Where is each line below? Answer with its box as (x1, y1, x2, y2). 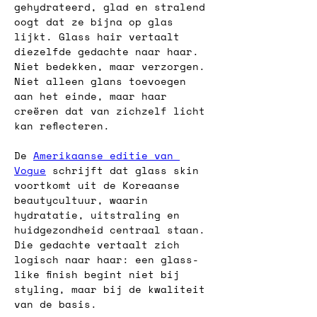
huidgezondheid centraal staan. (14, 222, 212, 237)
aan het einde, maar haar (14, 88, 173, 103)
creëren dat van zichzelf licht (14, 103, 212, 118)
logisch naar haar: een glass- (14, 252, 199, 267)
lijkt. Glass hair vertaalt (14, 29, 186, 44)
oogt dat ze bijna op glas (14, 14, 180, 29)
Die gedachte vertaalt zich (14, 237, 186, 252)
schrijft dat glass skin (46, 163, 205, 178)
